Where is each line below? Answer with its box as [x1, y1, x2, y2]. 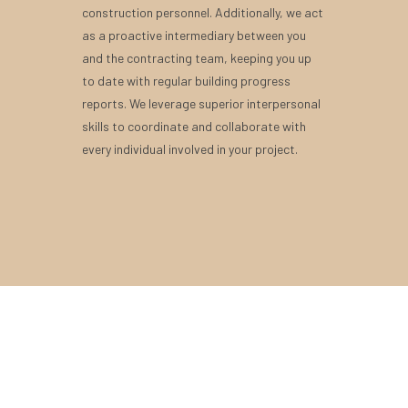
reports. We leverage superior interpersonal [82, 96, 321, 111]
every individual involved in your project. [82, 141, 299, 157]
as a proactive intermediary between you [82, 27, 307, 43]
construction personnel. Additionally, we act [82, 5, 324, 20]
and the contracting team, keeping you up [82, 50, 312, 66]
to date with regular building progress [82, 73, 291, 88]
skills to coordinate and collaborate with [82, 118, 307, 134]
